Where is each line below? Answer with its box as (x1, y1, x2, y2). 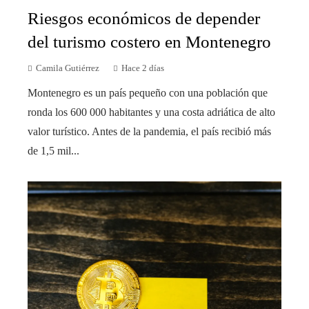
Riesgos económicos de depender (28, 8, 260, 28)
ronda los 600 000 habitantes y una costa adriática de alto (28, 106, 275, 118)
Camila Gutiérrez (36, 63, 99, 73)
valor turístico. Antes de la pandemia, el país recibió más (28, 125, 271, 137)
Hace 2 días (121, 63, 164, 73)
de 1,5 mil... (28, 144, 79, 157)
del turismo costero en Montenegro (28, 32, 271, 51)
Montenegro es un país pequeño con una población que (28, 86, 268, 99)
